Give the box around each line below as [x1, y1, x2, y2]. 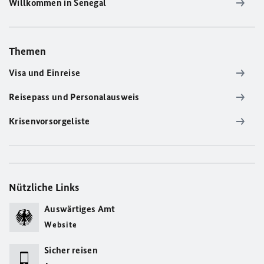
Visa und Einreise [9, 67, 81, 78]
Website [44, 220, 77, 230]
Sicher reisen [44, 245, 98, 256]
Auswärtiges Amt [44, 203, 115, 214]
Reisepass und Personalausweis [9, 91, 140, 103]
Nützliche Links [9, 181, 79, 194]
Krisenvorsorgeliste [9, 115, 90, 127]
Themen [9, 45, 46, 58]
